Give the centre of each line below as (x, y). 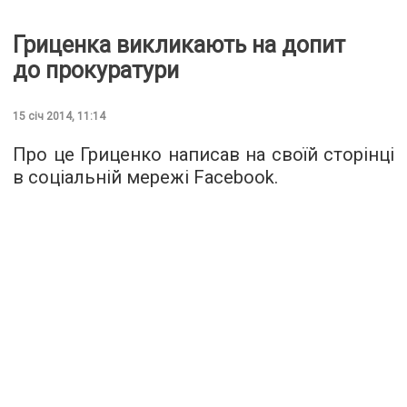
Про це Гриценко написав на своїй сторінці (203, 154)
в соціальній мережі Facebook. (145, 177)
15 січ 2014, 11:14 (59, 116)
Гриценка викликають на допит (179, 45)
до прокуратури (96, 70)
